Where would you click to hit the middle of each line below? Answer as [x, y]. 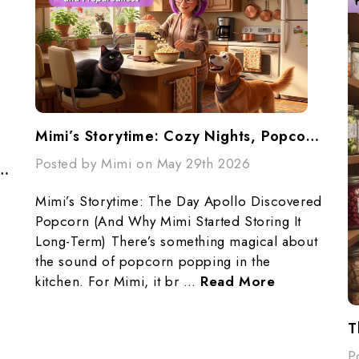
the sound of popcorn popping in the [153, 262]
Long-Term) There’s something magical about [177, 242]
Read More [238, 282]
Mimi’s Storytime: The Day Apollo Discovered [179, 202]
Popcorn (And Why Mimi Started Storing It [169, 222]
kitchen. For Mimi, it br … [118, 282]
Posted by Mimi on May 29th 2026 [143, 164]
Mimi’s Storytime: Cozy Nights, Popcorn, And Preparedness [312, 137]
